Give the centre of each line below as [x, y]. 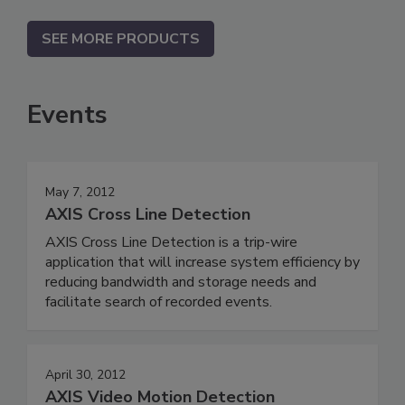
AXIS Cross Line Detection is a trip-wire [171, 242]
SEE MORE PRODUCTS [121, 38]
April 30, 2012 [85, 374]
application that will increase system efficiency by [202, 262]
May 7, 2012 [80, 192]
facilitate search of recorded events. [159, 301]
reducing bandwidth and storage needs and [181, 282]
